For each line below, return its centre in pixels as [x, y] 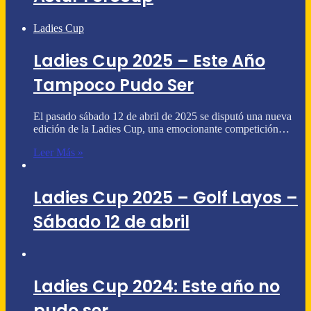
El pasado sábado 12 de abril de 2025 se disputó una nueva [162, 117]
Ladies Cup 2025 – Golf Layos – [166, 198]
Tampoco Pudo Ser [114, 85]
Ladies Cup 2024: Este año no [157, 287]
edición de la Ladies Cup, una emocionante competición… [161, 129]
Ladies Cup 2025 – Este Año [149, 60]
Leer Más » [58, 153]
